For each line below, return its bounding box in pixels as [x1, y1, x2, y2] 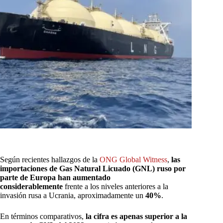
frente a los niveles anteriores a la [63, 182, 168, 191]
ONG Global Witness [100, 155, 167, 164]
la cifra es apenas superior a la [86, 212, 187, 221]
